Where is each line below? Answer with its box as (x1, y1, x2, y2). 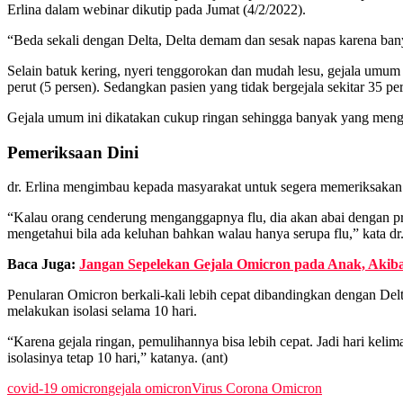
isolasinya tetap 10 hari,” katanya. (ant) (7, 350, 228, 366)
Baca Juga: (7, 256, 79, 273)
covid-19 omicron (7, 381, 108, 397)
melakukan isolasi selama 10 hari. (7, 303, 197, 319)
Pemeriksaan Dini (7, 142, 139, 162)
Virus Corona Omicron (192, 381, 322, 397)
